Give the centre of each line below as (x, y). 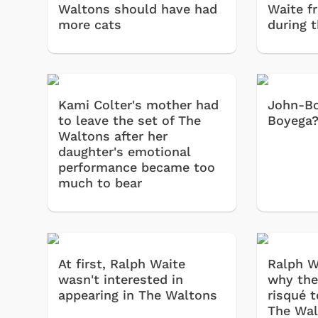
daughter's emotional (124, 152)
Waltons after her (113, 136)
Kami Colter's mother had (138, 105)
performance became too (137, 168)
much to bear (100, 183)
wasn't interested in (121, 279)
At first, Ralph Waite (122, 263)
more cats (90, 24)
